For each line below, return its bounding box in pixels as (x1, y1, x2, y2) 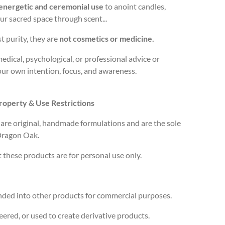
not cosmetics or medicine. (59, 33, 156, 43)
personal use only (80, 150, 140, 160)
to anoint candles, (103, 1, 166, 11)
